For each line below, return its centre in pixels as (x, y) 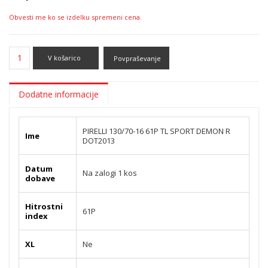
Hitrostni (44, 206)
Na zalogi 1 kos (110, 173)
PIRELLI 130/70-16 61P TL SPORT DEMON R (156, 131)
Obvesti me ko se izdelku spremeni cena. (75, 17)
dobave (40, 178)
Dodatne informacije (59, 94)
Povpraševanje (137, 58)
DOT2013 (99, 140)
